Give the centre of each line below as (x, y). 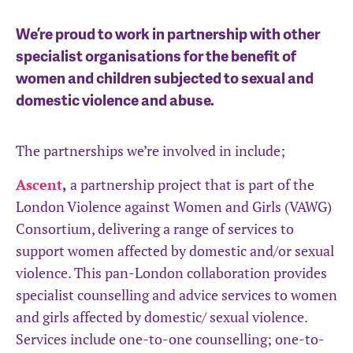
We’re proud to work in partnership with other (168, 34)
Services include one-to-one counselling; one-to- (170, 338)
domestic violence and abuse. (115, 100)
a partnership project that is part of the (191, 184)
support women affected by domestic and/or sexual (175, 250)
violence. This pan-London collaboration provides (171, 272)
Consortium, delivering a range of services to (155, 228)
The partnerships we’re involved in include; (150, 151)
